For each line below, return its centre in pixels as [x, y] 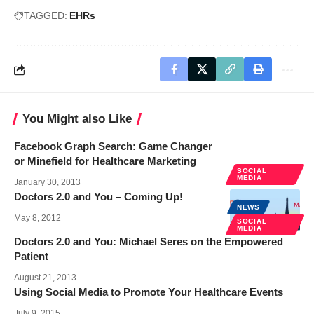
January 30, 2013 [47, 183]
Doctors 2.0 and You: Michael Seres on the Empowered [149, 242]
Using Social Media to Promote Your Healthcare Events [149, 292]
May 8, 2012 [37, 218]
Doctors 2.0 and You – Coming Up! [98, 197]
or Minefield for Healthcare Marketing [105, 161]
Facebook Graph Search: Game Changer [113, 146]
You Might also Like [77, 119]
